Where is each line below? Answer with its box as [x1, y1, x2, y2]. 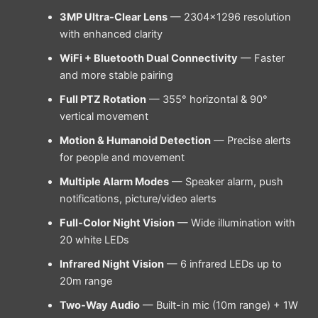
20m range [59, 275, 112, 288]
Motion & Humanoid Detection [59, 134, 211, 148]
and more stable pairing [59, 69, 173, 82]
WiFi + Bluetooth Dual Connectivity [59, 52, 238, 65]
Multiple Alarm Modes [59, 175, 169, 189]
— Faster [237, 52, 285, 65]
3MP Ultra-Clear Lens [59, 11, 168, 24]
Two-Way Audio [59, 299, 140, 312]
